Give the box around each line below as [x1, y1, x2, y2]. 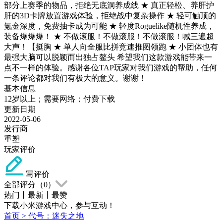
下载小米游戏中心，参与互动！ [4, 201, 115, 210]
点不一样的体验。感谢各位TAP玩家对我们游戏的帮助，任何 [4, 63, 217, 72]
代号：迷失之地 [28, 211, 84, 220]
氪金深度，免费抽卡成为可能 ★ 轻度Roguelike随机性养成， [4, 21, 215, 30]
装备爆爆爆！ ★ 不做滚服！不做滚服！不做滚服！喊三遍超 [4, 32, 214, 41]
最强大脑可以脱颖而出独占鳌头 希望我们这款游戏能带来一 [4, 53, 212, 61]
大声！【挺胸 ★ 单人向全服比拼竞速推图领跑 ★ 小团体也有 [4, 42, 218, 51]
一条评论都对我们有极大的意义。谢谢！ [4, 73, 147, 82]
